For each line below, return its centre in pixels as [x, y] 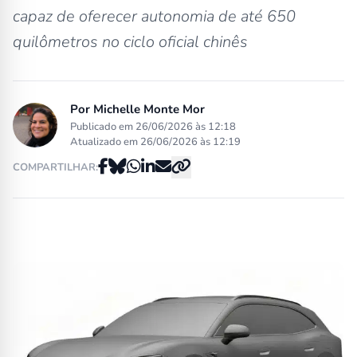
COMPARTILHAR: [55, 167]
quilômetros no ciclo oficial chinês [130, 42]
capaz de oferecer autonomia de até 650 [154, 16]
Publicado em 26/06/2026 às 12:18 [153, 127]
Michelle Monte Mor [149, 109]
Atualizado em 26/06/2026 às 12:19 [155, 142]
